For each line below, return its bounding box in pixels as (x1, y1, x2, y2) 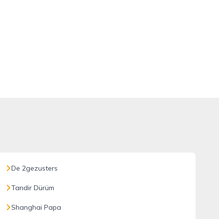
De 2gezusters (11, 164, 58, 173)
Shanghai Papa (11, 203, 61, 212)
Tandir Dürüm (11, 183, 54, 192)
